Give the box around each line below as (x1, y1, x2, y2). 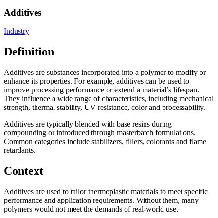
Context (4, 164, 43, 178)
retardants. (4, 146, 36, 155)
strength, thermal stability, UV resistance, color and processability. (4, 103, 205, 112)
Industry (4, 27, 29, 36)
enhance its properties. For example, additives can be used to (4, 77, 189, 86)
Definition (4, 45, 54, 58)
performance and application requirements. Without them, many (4, 196, 199, 204)
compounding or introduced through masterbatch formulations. (4, 128, 196, 137)
